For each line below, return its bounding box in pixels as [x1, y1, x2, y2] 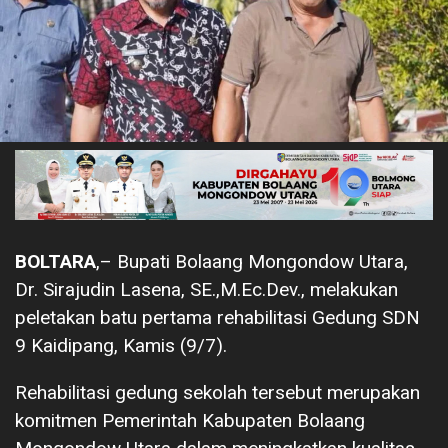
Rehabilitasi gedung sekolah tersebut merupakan [15, 380, 420, 404]
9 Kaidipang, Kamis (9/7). [15, 333, 227, 357]
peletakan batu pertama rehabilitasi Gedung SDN [15, 305, 420, 329]
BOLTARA [15, 249, 96, 273]
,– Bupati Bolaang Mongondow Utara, [96, 249, 408, 273]
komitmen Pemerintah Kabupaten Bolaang [15, 408, 365, 432]
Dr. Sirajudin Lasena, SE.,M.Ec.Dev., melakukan [15, 277, 398, 301]
